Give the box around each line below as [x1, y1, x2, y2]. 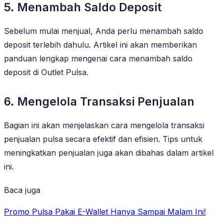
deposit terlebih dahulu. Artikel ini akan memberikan [4, 39, 197, 50]
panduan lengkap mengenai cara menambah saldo [4, 53, 192, 63]
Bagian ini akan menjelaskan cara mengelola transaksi [4, 120, 204, 130]
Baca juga [4, 185, 40, 195]
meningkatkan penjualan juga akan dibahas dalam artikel [4, 147, 214, 158]
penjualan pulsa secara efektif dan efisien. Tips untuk [4, 134, 202, 144]
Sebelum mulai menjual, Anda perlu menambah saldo [4, 26, 203, 36]
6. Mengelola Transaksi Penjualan [4, 94, 194, 109]
